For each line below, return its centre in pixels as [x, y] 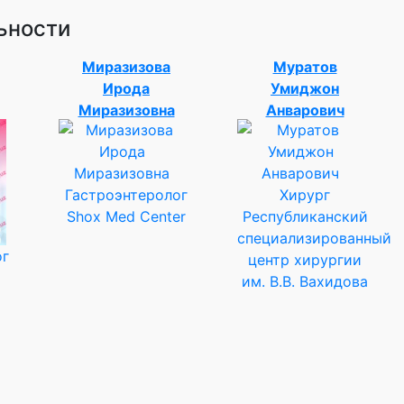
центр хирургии [305, 260]
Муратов [305, 67]
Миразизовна [126, 110]
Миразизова [126, 67]
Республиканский [305, 216]
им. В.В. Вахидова [305, 281]
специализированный [314, 238]
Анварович [305, 110]
